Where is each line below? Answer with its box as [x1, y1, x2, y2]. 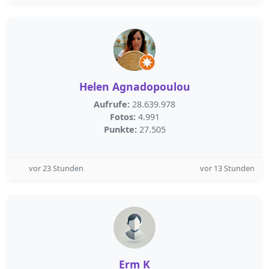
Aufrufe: [94, 98, 130, 110]
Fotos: [109, 111, 136, 122]
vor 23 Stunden [29, 163, 83, 174]
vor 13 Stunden [200, 163, 255, 174]
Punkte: [103, 124, 137, 135]
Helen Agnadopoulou [79, 79, 190, 94]
